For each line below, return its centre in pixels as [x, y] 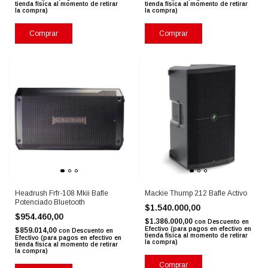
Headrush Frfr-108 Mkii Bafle [62, 193]
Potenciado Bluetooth [50, 202]
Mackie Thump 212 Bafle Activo [196, 193]
